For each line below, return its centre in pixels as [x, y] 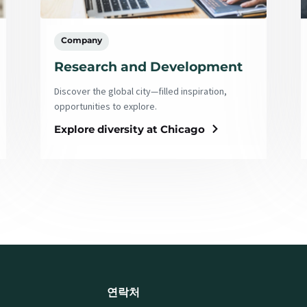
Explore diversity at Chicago [129, 129]
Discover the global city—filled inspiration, [140, 91]
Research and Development [148, 67]
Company [81, 40]
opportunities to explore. [105, 106]
